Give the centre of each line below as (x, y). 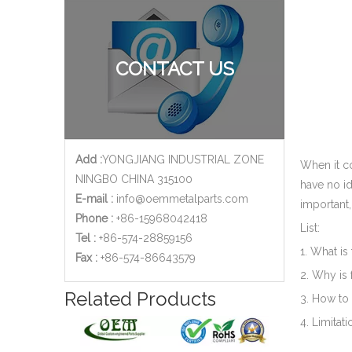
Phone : (94, 218)
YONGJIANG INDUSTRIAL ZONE (183, 159)
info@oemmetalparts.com (182, 199)
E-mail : (94, 199)
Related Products (140, 299)
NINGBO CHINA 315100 (134, 179)
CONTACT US (174, 69)
